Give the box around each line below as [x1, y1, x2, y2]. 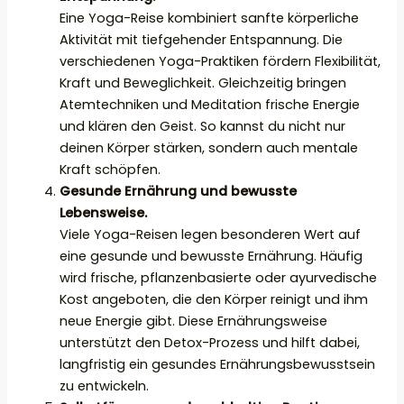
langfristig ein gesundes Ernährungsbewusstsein [60, 354, 376, 373]
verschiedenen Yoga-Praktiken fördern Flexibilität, [60, 51, 381, 70]
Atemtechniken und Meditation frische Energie [60, 95, 361, 114]
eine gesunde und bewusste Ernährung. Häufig [60, 246, 363, 265]
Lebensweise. [60, 203, 148, 222]
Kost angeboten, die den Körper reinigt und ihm [60, 289, 369, 308]
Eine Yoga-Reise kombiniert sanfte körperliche [60, 8, 360, 27]
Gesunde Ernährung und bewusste [60, 181, 298, 200]
